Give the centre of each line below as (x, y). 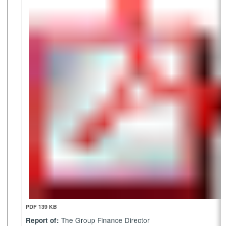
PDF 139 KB (42, 206)
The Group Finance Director (105, 220)
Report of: (43, 220)
